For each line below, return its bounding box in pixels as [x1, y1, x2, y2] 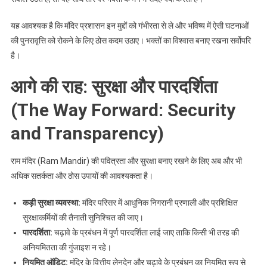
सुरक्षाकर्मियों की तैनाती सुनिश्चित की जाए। [22, 213, 144, 222]
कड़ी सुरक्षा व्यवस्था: [22, 198, 80, 207]
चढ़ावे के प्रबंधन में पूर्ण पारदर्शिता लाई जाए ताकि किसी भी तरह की [52, 228, 239, 237]
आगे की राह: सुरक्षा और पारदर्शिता [10, 76, 218, 97]
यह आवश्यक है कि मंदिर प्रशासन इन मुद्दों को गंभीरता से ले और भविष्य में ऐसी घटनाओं [10, 21, 249, 30]
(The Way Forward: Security [10, 100, 235, 120]
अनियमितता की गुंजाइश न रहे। [22, 243, 111, 252]
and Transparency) [10, 123, 164, 144]
